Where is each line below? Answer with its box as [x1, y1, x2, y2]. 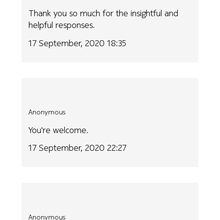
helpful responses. [28, 19, 95, 31]
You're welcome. [28, 123, 89, 136]
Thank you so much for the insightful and [28, 7, 179, 20]
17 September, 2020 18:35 [28, 36, 127, 49]
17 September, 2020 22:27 [28, 141, 127, 154]
